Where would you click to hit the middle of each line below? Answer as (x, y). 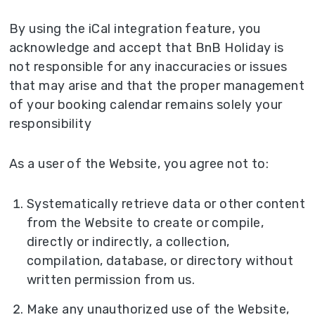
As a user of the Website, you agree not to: (139, 163)
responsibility (51, 123)
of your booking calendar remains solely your (146, 104)
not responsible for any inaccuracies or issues (148, 66)
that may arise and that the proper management (157, 85)
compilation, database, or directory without (160, 261)
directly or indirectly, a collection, (128, 242)
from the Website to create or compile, (146, 223)
